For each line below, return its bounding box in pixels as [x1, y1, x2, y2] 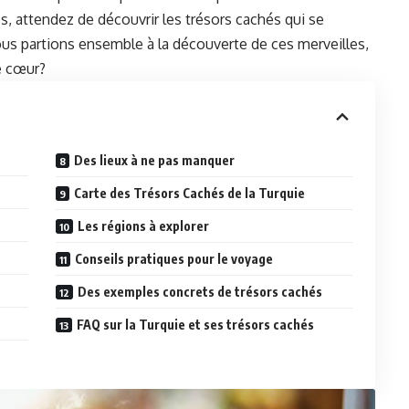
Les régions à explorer [78, 218, 210, 235]
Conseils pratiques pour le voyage [75, 251, 274, 267]
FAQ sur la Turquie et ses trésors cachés [77, 317, 315, 333]
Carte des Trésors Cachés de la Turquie [74, 185, 306, 202]
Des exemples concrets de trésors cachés [78, 284, 323, 300]
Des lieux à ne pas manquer [74, 152, 236, 169]
